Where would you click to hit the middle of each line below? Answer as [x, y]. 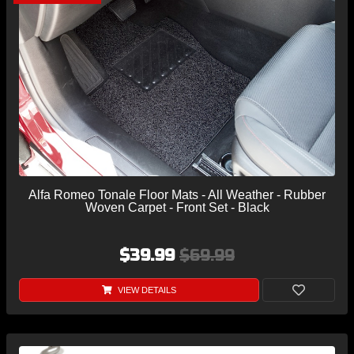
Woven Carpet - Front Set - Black [177, 207]
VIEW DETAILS [145, 290]
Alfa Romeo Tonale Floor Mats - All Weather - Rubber [177, 194]
